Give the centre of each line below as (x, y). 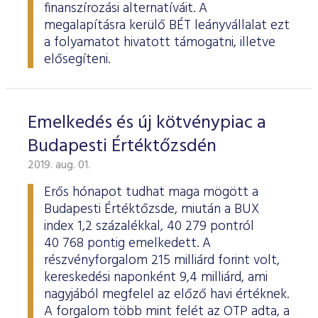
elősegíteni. (77, 60)
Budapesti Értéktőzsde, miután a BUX (152, 209)
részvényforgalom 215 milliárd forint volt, (162, 261)
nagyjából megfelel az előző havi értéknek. (166, 295)
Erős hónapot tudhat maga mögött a (151, 192)
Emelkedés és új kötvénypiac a (147, 123)
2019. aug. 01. (59, 165)
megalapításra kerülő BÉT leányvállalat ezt (167, 26)
